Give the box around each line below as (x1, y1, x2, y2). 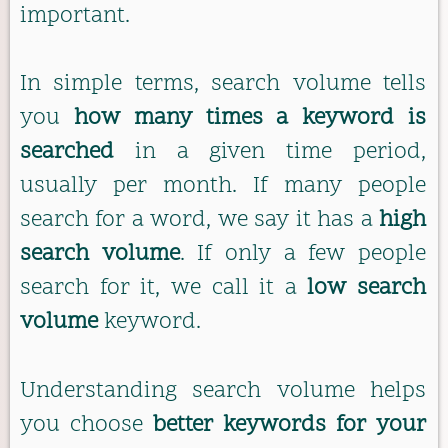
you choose (20, 409, 153, 441)
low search (307, 273, 426, 305)
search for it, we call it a (20, 273, 308, 305)
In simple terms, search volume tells (20, 69, 426, 101)
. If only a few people (179, 239, 427, 271)
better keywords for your (153, 409, 426, 441)
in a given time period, (114, 137, 426, 169)
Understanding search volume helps (20, 375, 426, 407)
